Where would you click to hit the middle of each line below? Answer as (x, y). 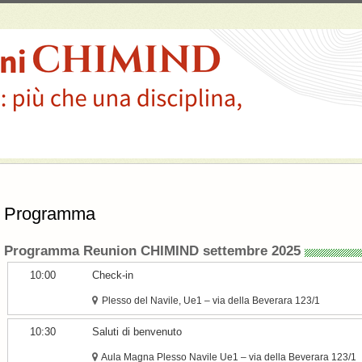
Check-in (113, 276)
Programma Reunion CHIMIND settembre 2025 (152, 251)
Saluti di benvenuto (137, 333)
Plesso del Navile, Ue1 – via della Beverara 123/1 (210, 301)
